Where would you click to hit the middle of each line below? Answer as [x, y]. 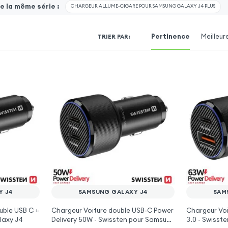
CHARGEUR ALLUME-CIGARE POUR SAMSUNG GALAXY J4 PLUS [143, 6]
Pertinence [171, 36]
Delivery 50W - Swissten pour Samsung [113, 220]
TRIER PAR [113, 37]
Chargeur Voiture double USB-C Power [112, 210]
